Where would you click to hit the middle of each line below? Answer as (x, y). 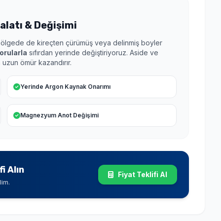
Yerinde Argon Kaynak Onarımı (65, 86)
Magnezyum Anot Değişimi (59, 115)
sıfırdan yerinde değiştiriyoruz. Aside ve (93, 52)
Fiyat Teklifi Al (142, 174)
